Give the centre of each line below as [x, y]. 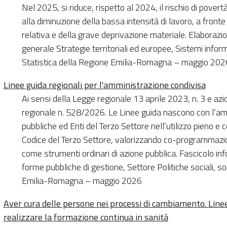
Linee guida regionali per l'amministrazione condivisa [104, 85]
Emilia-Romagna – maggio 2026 [82, 180]
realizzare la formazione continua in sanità [86, 217]
